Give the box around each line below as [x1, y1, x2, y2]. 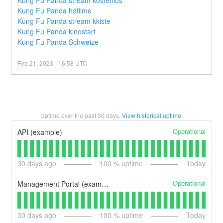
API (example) [17, 126, 63, 137]
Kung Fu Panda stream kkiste [17, 16, 111, 26]
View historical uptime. [122, 111, 183, 120]
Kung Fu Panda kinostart [17, 26, 96, 37]
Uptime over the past [40, 111, 98, 120]
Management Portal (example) [102, 179, 109, 189]
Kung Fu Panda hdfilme [17, 5, 92, 16]
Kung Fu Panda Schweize [17, 37, 99, 47]
